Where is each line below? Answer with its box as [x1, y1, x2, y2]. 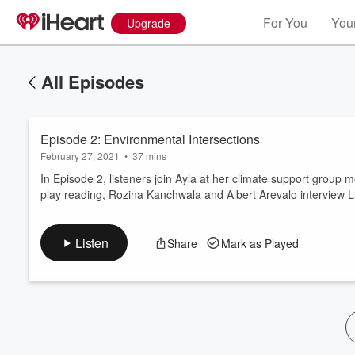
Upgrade [127, 15, 170, 31]
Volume [278, 214, 321, 227]
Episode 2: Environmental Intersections [40, 130, 260, 148]
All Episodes [41, 69, 144, 94]
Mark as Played [220, 235, 299, 251]
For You [263, 13, 307, 32]
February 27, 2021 [40, 149, 120, 162]
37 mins [132, 149, 166, 162]
